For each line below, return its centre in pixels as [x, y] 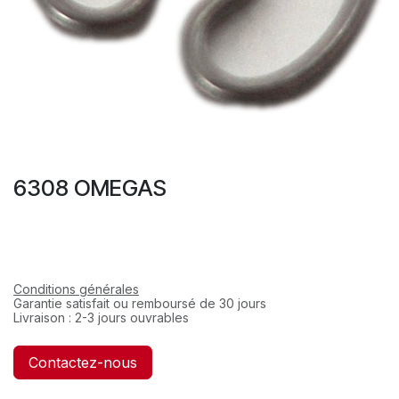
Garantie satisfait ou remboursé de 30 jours [140, 303]
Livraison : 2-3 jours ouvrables [101, 317]
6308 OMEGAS [90, 187]
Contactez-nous [83, 362]
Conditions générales [76, 289]
